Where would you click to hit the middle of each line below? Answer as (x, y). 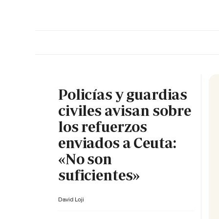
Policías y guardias (123, 94)
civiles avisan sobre (125, 110)
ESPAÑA (167, 45)
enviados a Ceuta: (117, 143)
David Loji (71, 199)
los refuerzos (103, 127)
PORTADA (119, 45)
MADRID (190, 45)
